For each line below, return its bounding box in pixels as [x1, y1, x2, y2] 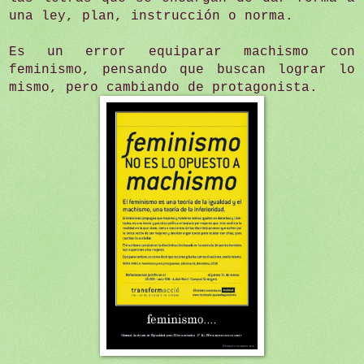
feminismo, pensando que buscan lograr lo [9, 62, 355, 77]
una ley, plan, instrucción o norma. [9, 8, 301, 24]
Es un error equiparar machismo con [9, 44, 355, 59]
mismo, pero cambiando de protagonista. [9, 80, 318, 95]
